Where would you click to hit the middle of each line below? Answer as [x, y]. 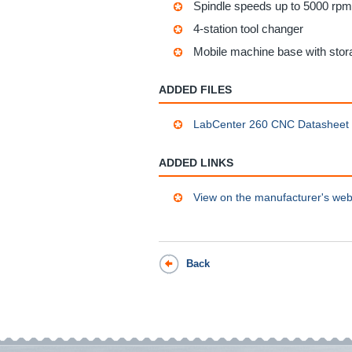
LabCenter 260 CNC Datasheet [271, 124]
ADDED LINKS [196, 162]
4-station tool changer [248, 28]
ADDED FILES [195, 89]
